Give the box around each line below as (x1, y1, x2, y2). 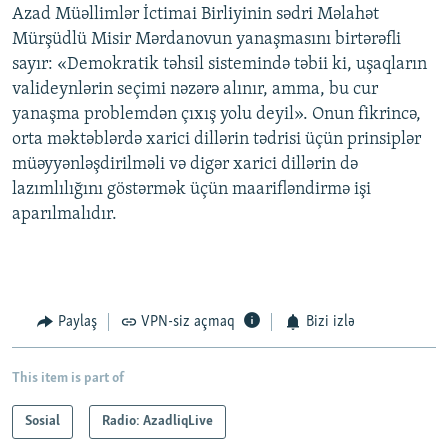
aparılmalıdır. (12, 205, 117, 225)
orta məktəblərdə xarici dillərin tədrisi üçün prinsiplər (12, 130, 421, 150)
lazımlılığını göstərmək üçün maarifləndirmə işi (12, 180, 371, 200)
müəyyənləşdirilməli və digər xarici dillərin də (12, 155, 358, 175)
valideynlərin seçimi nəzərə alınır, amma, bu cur (12, 80, 378, 100)
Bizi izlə (305, 314, 355, 331)
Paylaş (57, 314, 97, 331)
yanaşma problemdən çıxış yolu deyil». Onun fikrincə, (12, 105, 421, 125)
